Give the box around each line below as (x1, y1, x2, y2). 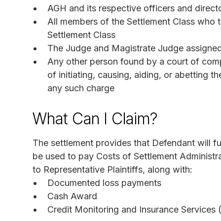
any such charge (47, 82, 114, 93)
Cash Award (47, 190, 97, 201)
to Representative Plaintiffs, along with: (33, 164, 192, 175)
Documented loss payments (47, 177, 161, 188)
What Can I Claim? (33, 109, 157, 128)
